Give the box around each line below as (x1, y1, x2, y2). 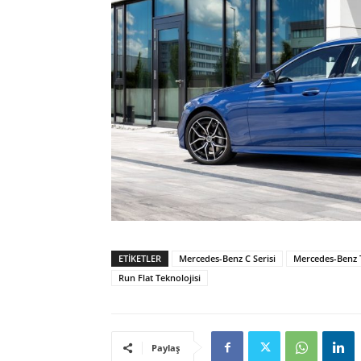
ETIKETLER (118, 252, 161, 265)
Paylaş (151, 342, 180, 355)
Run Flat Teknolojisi (118, 272, 201, 284)
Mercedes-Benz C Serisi (179, 252, 276, 265)
